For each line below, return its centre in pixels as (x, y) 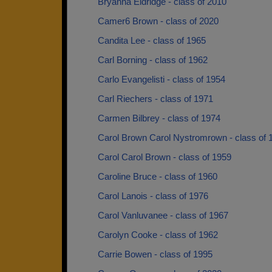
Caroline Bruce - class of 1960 (158, 176)
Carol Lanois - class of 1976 (153, 196)
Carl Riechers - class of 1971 (155, 99)
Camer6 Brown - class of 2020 (158, 21)
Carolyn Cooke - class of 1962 (158, 235)
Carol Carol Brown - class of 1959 (165, 157)
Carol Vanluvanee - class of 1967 (163, 215)
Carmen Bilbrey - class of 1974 (159, 118)
